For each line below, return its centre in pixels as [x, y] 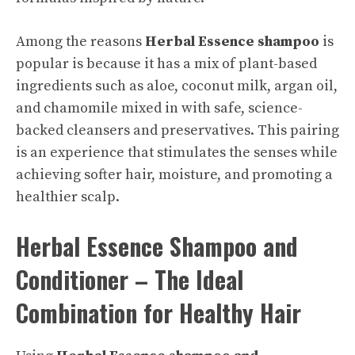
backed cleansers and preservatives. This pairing [177, 130]
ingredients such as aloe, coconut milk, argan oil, [177, 86]
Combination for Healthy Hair [158, 313]
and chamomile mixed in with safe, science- [159, 108]
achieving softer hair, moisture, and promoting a [174, 175]
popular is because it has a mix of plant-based [166, 64]
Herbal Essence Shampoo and [157, 246]
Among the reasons [80, 42]
